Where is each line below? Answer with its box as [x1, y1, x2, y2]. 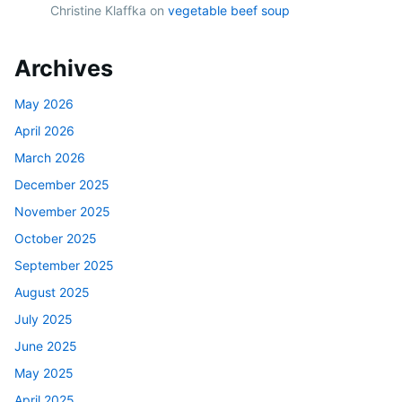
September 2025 [14, 258, 114, 274]
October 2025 [14, 231, 97, 247]
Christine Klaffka [50, 3, 146, 19]
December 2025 [14, 177, 109, 193]
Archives [14, 55, 113, 83]
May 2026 [14, 96, 74, 112]
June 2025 [14, 338, 77, 354]
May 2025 [14, 365, 74, 381]
